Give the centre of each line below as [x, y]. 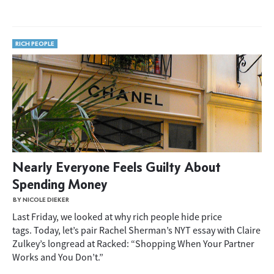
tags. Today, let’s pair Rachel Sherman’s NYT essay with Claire [136, 230]
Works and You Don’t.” [58, 257]
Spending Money [60, 184]
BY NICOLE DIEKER [41, 200]
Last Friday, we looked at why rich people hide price [117, 217]
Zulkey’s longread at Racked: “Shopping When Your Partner [133, 243]
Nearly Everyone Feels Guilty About [117, 167]
